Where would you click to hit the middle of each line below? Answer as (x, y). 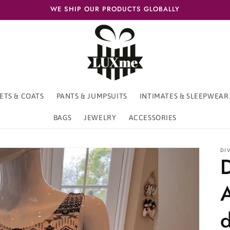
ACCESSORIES (153, 118)
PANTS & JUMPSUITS (92, 96)
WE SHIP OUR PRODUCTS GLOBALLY (115, 9)
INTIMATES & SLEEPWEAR (184, 96)
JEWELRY (100, 118)
